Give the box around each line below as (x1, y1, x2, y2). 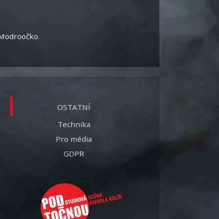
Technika (57, 119, 90, 129)
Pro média (56, 133, 92, 144)
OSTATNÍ (57, 102, 90, 112)
